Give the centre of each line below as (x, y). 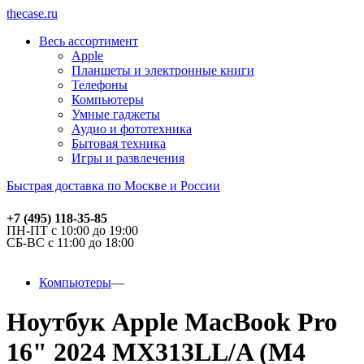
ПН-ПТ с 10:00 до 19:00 (72, 230)
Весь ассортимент (89, 41)
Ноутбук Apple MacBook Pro (172, 322)
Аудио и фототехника (132, 129)
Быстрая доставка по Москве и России (113, 186)
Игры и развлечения (128, 158)
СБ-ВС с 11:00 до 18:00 (70, 243)
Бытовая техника (119, 143)
